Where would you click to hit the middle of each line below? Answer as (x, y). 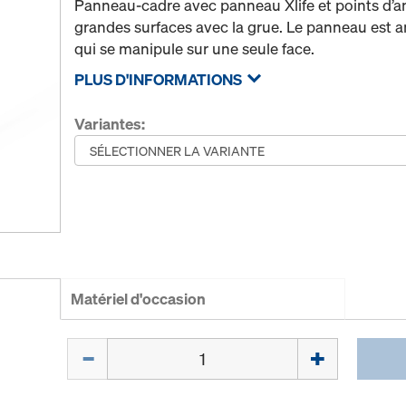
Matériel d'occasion (139, 299)
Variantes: (110, 124)
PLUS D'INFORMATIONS (159, 79)
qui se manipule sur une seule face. (195, 48)
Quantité (96, 348)
